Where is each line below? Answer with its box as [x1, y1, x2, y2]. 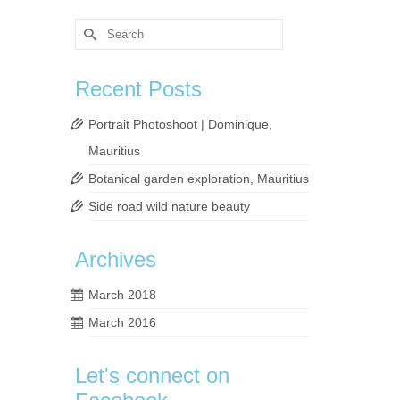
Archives [74, 247, 156, 272]
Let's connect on [74, 363, 229, 388]
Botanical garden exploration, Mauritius [87, 171, 309, 187]
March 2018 [87, 287, 156, 303]
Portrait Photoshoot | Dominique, [87, 117, 272, 132]
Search [73, 20, 116, 35]
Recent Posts [74, 77, 202, 102]
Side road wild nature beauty [87, 199, 250, 214]
